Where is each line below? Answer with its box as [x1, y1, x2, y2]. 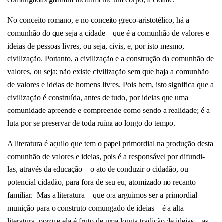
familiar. [7, 190, 37, 199]
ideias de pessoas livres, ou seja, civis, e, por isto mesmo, [7, 41, 184, 50]
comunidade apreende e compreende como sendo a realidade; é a [7, 106, 210, 114]
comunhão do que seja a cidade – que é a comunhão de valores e [7, 28, 209, 37]
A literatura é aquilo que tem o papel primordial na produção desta [7, 139, 213, 148]
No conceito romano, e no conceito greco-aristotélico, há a [7, 15, 189, 24]
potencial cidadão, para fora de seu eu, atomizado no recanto [7, 177, 196, 186]
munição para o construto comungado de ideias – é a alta [7, 203, 184, 212]
